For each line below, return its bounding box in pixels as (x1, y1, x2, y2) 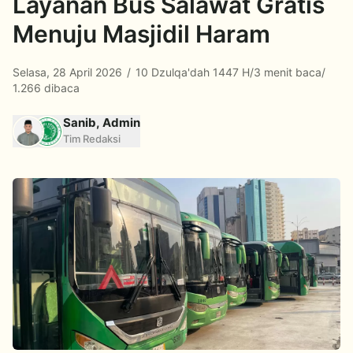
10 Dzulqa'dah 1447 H (132, 65, 250, 79)
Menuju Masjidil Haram (13, 20, 270, 48)
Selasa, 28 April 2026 (13, 65, 125, 79)
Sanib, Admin (63, 115, 140, 130)
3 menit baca (254, 65, 321, 79)
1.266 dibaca (13, 81, 80, 95)
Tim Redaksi (63, 132, 121, 145)
